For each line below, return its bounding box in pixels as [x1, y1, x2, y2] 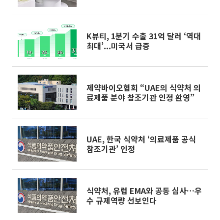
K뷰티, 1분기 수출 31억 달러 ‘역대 [86, 30, 201, 42]
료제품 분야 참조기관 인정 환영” [86, 91, 194, 103]
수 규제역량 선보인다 [86, 194, 157, 206]
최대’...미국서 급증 [86, 40, 150, 52]
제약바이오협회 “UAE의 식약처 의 [86, 82, 201, 93]
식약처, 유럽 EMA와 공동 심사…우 [86, 185, 202, 196]
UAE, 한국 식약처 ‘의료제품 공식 [86, 133, 196, 145]
